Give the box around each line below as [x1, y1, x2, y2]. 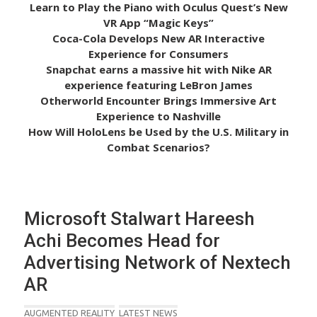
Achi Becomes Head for [24, 229, 220, 251]
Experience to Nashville [96, 108, 221, 123]
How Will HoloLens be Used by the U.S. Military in [28, 124, 289, 139]
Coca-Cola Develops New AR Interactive [52, 30, 265, 45]
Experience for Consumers [88, 46, 229, 61]
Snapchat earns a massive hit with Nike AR [45, 62, 272, 76]
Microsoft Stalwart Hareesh [24, 207, 255, 229]
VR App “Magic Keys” [103, 15, 214, 30]
